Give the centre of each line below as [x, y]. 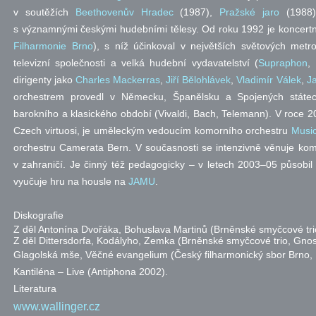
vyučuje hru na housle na [71, 181]
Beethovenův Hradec [124, 12]
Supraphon [283, 63]
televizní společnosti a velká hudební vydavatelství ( [136, 63]
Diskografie [38, 215]
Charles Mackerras [118, 80]
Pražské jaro [250, 12]
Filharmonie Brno [53, 46]
